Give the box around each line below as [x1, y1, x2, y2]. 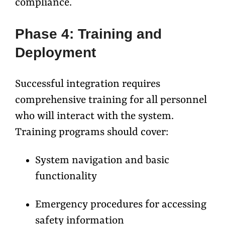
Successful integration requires [15, 78, 160, 91]
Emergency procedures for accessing [35, 199, 206, 211]
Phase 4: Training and [15, 26, 162, 42]
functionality [35, 171, 97, 183]
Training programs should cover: [15, 127, 168, 139]
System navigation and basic [35, 155, 169, 167]
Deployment [15, 45, 96, 61]
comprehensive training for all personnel [15, 94, 207, 107]
